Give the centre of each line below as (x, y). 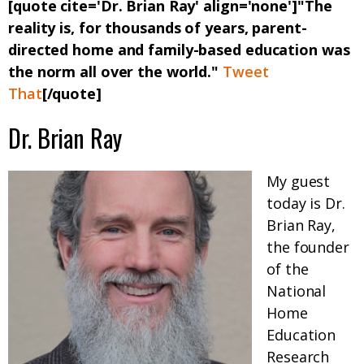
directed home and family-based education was (179, 50)
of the (288, 269)
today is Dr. (306, 204)
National (297, 291)
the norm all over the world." (115, 72)
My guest (299, 182)
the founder (308, 247)
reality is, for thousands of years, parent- (158, 28)
